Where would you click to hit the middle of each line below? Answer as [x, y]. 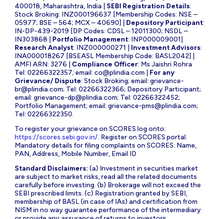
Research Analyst [44, 47]
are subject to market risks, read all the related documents [106, 176]
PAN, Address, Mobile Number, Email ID [76, 153]
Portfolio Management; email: [61, 106]
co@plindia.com [120, 72]
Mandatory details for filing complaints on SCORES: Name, [106, 145]
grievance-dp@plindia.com [76, 97]
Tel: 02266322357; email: [55, 72]
